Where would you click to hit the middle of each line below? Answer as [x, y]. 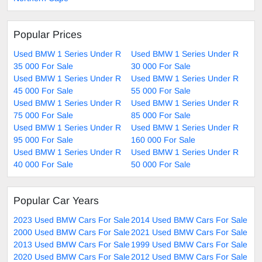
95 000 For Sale [43, 139]
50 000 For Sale [161, 164]
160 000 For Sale [163, 139]
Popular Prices [48, 34]
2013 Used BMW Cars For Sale [72, 244]
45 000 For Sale [43, 90]
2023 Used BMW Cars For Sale [72, 220]
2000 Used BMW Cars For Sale [72, 232]
